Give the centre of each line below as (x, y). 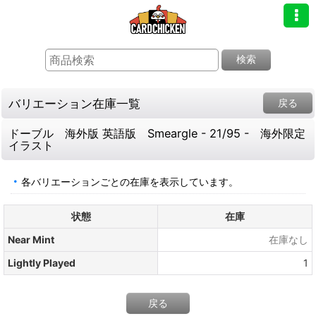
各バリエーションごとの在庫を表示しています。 (130, 181)
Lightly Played (42, 262)
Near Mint (31, 239)
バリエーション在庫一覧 (74, 103)
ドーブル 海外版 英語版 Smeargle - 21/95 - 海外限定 (157, 133)
